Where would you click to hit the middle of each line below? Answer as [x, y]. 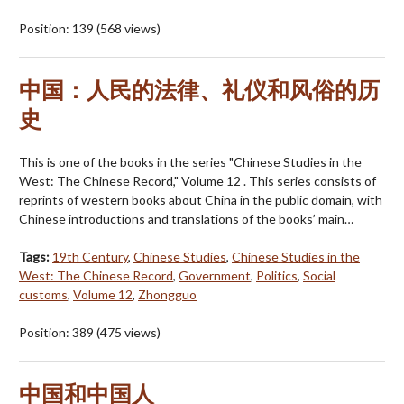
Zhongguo [167, 295]
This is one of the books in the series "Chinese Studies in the [190, 162]
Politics [277, 276]
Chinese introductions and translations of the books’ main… [186, 219]
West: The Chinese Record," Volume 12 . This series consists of [197, 181]
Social [319, 276]
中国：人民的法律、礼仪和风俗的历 [199, 90]
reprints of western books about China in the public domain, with [201, 200]
